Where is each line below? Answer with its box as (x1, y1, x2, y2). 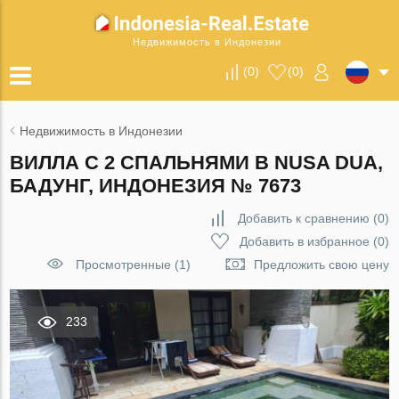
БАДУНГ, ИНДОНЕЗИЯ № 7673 (10, 175, 302, 197)
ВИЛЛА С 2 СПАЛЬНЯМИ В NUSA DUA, (10, 151, 384, 174)
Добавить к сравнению (237, 211, 370, 225)
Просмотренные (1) (75, 257, 191, 272)
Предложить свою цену (253, 257, 389, 272)
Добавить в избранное (239, 234, 370, 248)
